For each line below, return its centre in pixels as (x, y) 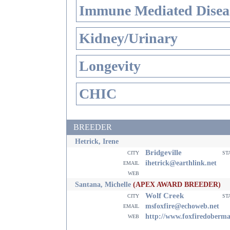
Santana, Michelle (103, 184)
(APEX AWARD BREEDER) (177, 184)
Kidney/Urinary (128, 38)
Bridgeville (162, 152)
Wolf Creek (164, 195)
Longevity (110, 66)
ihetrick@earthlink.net (181, 163)
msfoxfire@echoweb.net (182, 206)
